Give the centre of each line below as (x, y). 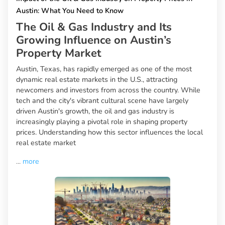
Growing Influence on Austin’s (94, 40)
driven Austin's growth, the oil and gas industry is (95, 111)
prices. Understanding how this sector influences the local (109, 132)
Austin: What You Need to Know (70, 11)
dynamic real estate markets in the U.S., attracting (97, 80)
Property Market (59, 53)
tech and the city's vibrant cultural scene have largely (102, 101)
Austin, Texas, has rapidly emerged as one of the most (104, 69)
